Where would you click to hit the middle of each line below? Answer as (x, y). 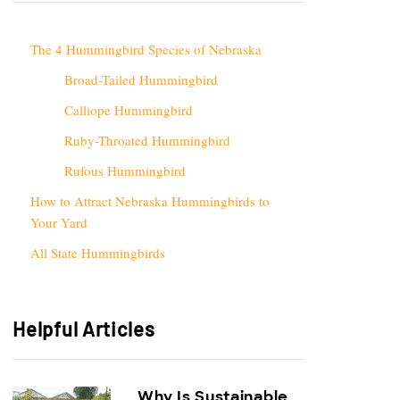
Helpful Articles (84, 329)
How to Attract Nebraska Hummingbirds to (150, 201)
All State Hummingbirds (98, 253)
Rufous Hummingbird (125, 171)
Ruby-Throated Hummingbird (147, 140)
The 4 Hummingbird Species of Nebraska (146, 49)
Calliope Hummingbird (128, 110)
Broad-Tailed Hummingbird (141, 79)
